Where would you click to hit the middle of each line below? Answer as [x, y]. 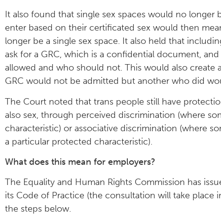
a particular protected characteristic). [79, 141]
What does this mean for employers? [80, 162]
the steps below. [38, 209]
